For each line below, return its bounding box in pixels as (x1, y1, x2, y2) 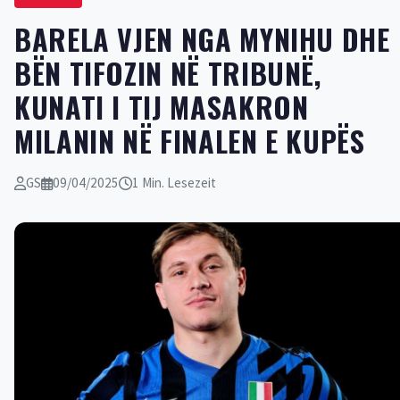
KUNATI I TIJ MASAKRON (14, 86, 309, 128)
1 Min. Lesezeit (132, 174, 216, 191)
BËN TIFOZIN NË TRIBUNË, (14, 52, 321, 94)
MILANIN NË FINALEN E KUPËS (14, 120, 365, 162)
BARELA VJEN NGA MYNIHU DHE (14, 18, 390, 60)
